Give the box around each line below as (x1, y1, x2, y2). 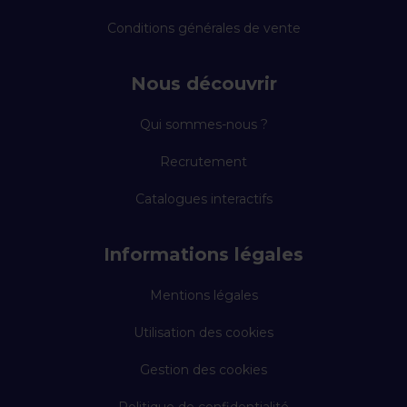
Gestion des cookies (140, 362, 267, 378)
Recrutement (160, 154, 247, 170)
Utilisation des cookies (134, 324, 273, 341)
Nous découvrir (130, 73, 277, 94)
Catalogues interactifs (134, 191, 273, 207)
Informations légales (104, 243, 303, 265)
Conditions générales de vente (106, 20, 301, 36)
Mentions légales (149, 287, 258, 303)
